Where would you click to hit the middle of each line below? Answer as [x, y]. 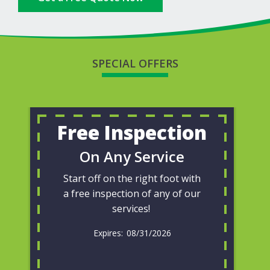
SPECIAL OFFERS [135, 63]
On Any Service [132, 156]
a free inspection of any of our [132, 193]
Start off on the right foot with [132, 178]
